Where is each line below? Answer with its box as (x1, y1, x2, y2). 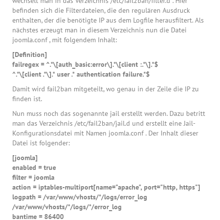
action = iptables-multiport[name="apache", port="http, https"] (12, 183, 200, 192)
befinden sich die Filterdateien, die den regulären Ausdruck (12, 6, 190, 15)
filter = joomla (12, 173, 55, 182)
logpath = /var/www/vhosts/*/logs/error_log (12, 192, 147, 202)
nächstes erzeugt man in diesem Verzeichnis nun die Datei (12, 26, 187, 35)
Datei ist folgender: (12, 138, 70, 148)
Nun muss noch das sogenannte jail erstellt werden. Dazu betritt (12, 109, 205, 118)
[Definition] (12, 50, 47, 59)
